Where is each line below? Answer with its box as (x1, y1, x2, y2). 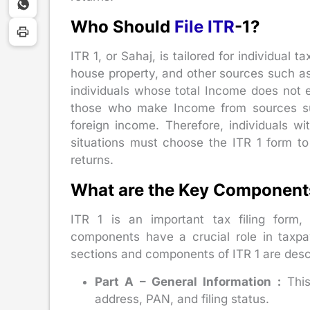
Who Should (71, 17, 174, 37)
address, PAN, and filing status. (95, 292, 269, 307)
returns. (71, 153, 113, 167)
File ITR (174, 17, 235, 37)
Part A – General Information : (95, 275, 281, 289)
